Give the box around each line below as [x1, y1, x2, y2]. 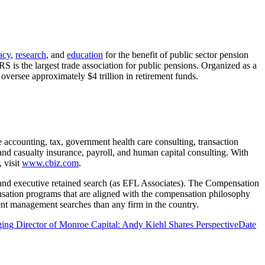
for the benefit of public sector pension [103, 49, 248, 60]
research [15, 49, 46, 60]
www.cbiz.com [22, 157, 79, 168]
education [67, 49, 103, 60]
